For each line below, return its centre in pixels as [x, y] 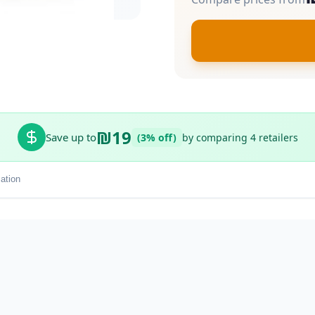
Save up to [71, 137]
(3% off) [156, 137]
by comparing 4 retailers [240, 137]
